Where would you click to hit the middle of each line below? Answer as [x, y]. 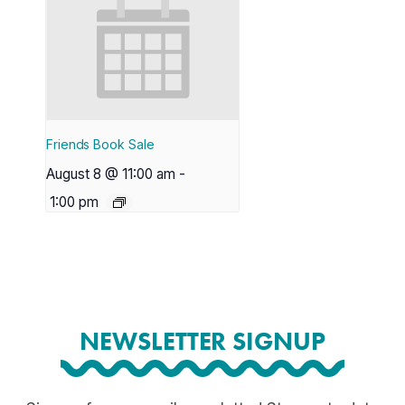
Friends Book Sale [100, 145]
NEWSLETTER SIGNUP [202, 342]
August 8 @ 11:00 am [111, 174]
